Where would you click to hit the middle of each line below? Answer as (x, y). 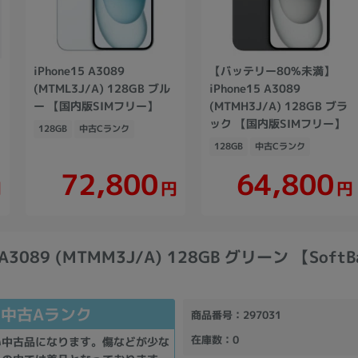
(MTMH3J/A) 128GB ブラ (278, 105)
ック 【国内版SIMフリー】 (277, 123)
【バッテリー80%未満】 (272, 70)
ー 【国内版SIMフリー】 (95, 105)
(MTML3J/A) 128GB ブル (102, 88)
